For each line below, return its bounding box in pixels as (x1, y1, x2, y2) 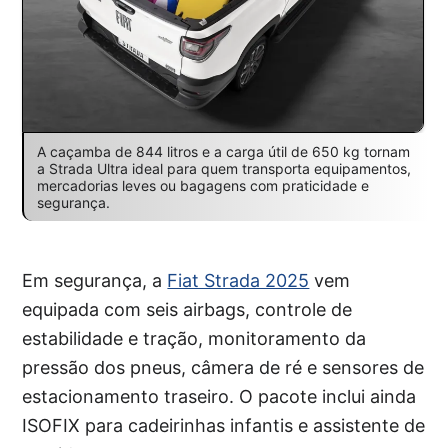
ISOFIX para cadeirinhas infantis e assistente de (22, 414, 426, 436)
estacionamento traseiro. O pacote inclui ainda (22, 385, 417, 407)
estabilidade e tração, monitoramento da (22, 327, 367, 349)
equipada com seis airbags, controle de (22, 298, 353, 320)
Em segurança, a (22, 269, 168, 291)
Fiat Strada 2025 (167, 269, 310, 291)
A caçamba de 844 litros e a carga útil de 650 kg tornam (36, 142, 410, 160)
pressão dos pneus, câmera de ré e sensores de (22, 356, 425, 378)
